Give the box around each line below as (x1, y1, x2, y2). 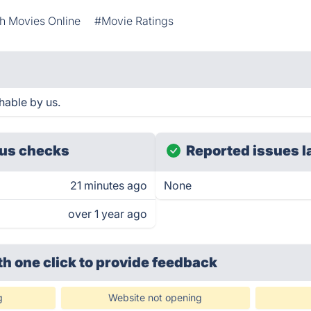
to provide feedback (79, 254, 218, 271)
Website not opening (108, 292, 203, 303)
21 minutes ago (70, 178, 147, 192)
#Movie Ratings (94, 14, 174, 28)
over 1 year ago (68, 207, 147, 221)
